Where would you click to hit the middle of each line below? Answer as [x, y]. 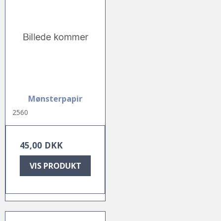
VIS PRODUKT [55, 166]
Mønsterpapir [55, 98]
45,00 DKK [41, 145]
